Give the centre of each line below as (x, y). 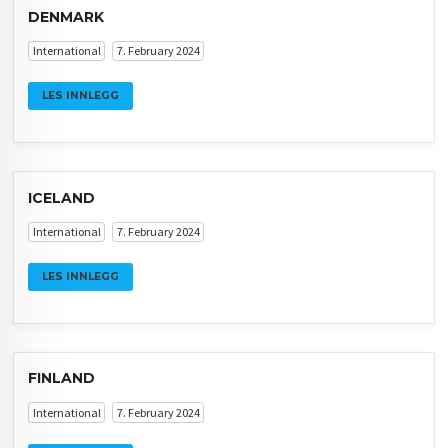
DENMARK (66, 16)
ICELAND (62, 197)
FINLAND (62, 378)
